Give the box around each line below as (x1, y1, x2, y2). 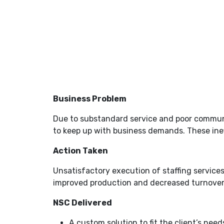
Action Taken (53, 146, 108, 155)
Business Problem (53, 94, 127, 103)
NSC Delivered (53, 198, 112, 207)
